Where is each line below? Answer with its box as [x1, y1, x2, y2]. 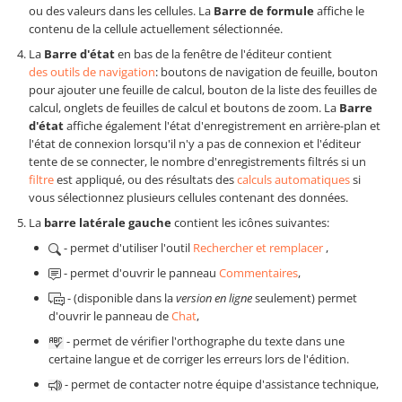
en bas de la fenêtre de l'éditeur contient [115, 46, 332, 63]
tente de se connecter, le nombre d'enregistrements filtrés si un [29, 153, 366, 170]
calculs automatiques [237, 171, 350, 188]
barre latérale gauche [44, 214, 171, 232]
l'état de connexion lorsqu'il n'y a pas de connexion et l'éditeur [29, 135, 361, 153]
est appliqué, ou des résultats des [54, 171, 237, 188]
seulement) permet [252, 290, 357, 307]
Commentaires [219, 265, 298, 282]
